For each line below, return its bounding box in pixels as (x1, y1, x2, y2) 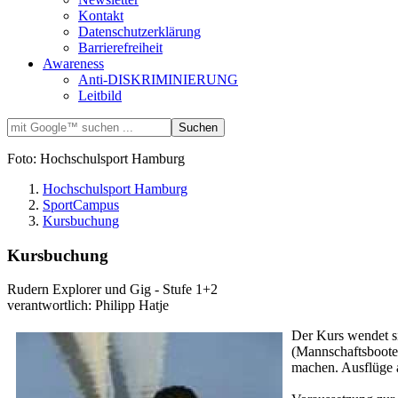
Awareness (43, 55, 104, 71)
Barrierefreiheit (78, 39, 163, 55)
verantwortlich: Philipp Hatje (7, 298, 169, 314)
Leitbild (78, 87, 122, 103)
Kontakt (78, 7, 123, 23)
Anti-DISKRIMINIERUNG (78, 71, 238, 87)
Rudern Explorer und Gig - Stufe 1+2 (7, 282, 218, 298)
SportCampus (43, 196, 119, 212)
